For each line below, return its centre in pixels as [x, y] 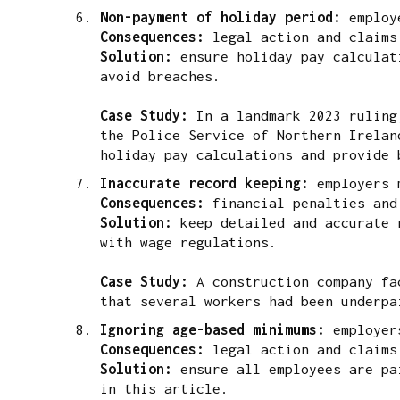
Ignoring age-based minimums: [217, 329]
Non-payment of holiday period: [225, 17]
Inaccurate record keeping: [208, 183]
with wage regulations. [188, 242]
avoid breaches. [164, 75]
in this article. [164, 388]
